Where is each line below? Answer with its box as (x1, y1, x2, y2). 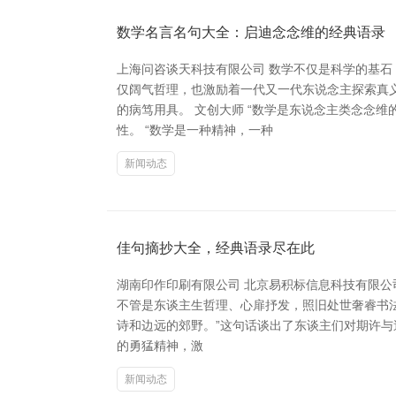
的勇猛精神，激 (117, 338, 203, 353)
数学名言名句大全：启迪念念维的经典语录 (117, 24, 385, 40)
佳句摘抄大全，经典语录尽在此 (117, 240, 315, 255)
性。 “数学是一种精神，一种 (117, 122, 273, 137)
